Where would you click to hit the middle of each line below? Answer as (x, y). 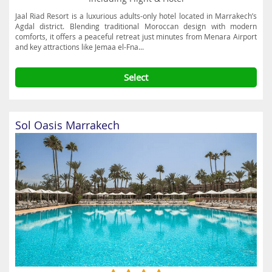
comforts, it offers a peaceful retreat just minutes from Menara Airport (136, 36)
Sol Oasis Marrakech (67, 125)
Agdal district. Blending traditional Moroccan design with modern (136, 26)
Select (136, 77)
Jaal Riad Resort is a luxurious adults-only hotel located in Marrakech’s (136, 16)
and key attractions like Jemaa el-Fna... (80, 47)
